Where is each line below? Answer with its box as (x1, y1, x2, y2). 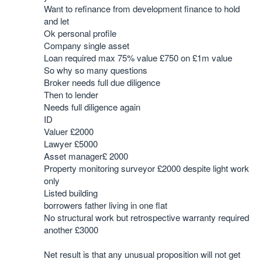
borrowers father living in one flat (44, 199, 167, 211)
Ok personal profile (44, 27, 119, 39)
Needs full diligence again (44, 101, 140, 113)
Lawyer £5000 (44, 137, 98, 150)
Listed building (44, 187, 98, 199)
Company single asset (44, 39, 129, 51)
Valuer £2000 (44, 125, 94, 137)
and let (44, 15, 69, 27)
